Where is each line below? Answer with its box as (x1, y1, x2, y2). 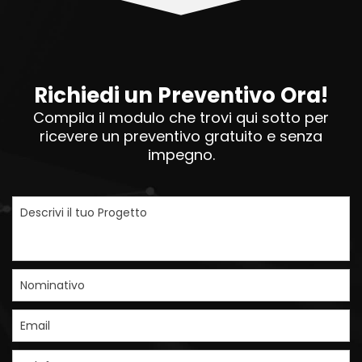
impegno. (147, 145, 215, 165)
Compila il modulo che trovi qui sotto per (33, 107, 329, 128)
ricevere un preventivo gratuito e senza (40, 126, 322, 146)
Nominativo (20, 277, 85, 293)
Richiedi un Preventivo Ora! (34, 81, 328, 110)
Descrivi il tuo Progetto (20, 204, 147, 221)
